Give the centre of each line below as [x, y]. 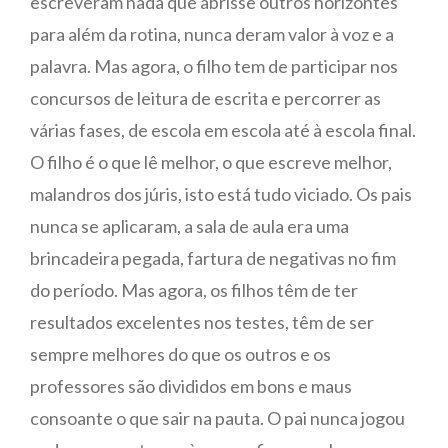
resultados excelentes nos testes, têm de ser [202, 322]
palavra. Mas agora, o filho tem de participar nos [214, 66]
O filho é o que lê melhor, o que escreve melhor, [211, 162]
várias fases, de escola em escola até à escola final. [223, 130]
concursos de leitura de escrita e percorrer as [205, 98]
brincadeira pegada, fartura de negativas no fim [213, 258]
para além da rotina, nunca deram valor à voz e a [212, 34]
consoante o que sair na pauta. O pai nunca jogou [217, 418]
